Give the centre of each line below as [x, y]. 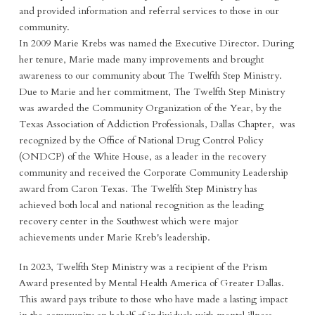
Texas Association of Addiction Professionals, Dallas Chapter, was [157, 124]
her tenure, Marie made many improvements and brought [141, 60]
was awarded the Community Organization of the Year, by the [150, 108]
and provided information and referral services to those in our [149, 11]
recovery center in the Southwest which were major [128, 221]
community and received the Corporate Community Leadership [153, 173]
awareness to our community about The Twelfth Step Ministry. [150, 76]
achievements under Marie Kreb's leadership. [114, 238]
